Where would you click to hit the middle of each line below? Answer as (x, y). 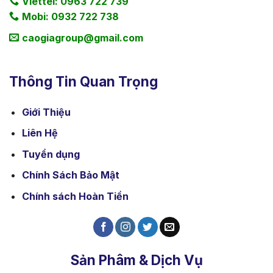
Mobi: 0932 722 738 (70, 17)
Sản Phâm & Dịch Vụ (136, 260)
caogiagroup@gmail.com (83, 38)
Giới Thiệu (46, 112)
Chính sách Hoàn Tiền (75, 196)
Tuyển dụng (51, 154)
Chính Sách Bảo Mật (70, 175)
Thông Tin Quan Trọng (83, 81)
